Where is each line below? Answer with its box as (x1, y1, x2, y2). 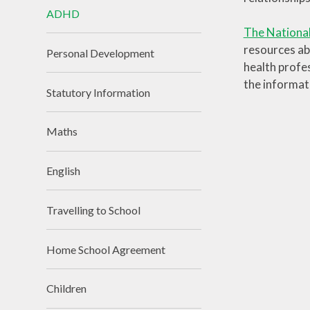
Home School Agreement (46, 242, 166, 256)
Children (46, 282, 87, 295)
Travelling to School (46, 203, 141, 217)
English (46, 164, 81, 178)
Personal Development (46, 46, 155, 60)
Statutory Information (46, 85, 151, 99)
